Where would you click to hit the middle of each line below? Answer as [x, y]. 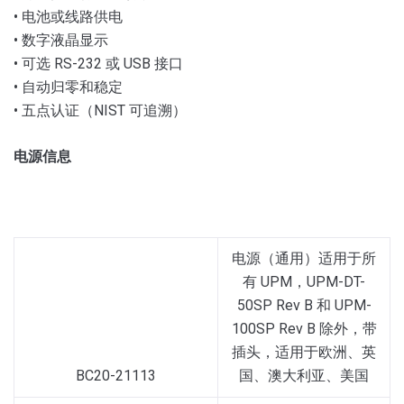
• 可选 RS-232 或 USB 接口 [98, 63]
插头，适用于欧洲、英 [304, 352]
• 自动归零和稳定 [68, 87]
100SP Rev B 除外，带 [304, 328]
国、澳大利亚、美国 [304, 375]
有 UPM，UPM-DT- [304, 281]
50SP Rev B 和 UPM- [304, 305]
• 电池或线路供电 [68, 16]
